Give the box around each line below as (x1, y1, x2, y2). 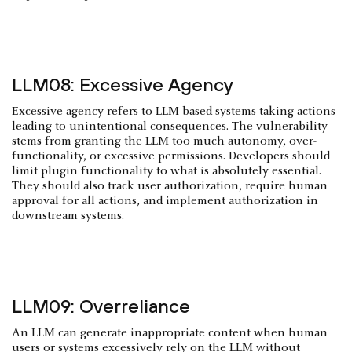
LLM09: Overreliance (12, 295, 190, 317)
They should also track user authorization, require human (12, 180, 328, 193)
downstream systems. (12, 210, 124, 223)
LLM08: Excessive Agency (12, 74, 233, 96)
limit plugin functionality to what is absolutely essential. (12, 165, 321, 178)
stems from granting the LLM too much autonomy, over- (12, 135, 317, 148)
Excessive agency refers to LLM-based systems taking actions (12, 105, 335, 119)
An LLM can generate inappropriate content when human (12, 327, 328, 340)
